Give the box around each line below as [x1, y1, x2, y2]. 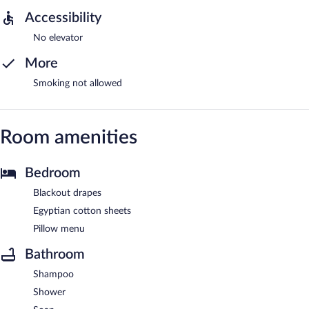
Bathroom [25, 247, 85, 261]
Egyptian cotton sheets [33, 206, 131, 216]
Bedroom [25, 166, 81, 180]
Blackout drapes [33, 188, 101, 198]
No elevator [33, 32, 83, 43]
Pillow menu [33, 223, 85, 234]
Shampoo [33, 269, 74, 279]
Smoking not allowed [33, 78, 122, 88]
